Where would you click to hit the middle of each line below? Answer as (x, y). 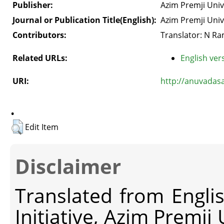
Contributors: (39, 35)
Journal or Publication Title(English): (84, 20)
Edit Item (42, 127)
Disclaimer (68, 166)
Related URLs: (40, 58)
